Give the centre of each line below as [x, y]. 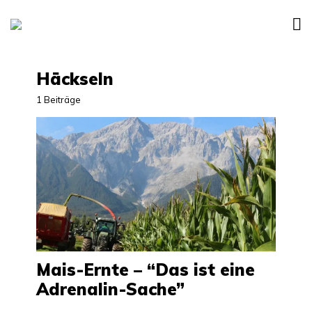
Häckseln [75, 78]
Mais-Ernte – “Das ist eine [146, 270]
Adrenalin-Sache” [110, 289]
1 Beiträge [58, 99]
